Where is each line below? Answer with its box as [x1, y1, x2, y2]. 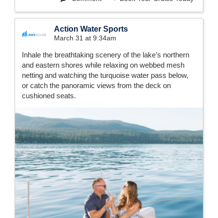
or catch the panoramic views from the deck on [22, 81, 171, 90]
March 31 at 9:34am [54, 34, 116, 42]
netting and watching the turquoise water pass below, [22, 71, 188, 80]
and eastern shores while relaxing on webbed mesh [22, 61, 184, 70]
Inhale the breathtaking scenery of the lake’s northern [22, 51, 189, 59]
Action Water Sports [54, 25, 128, 34]
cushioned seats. [22, 91, 76, 100]
